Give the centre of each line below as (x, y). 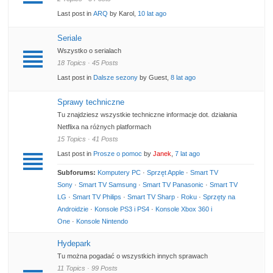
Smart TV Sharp (151, 197)
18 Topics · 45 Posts (88, 63)
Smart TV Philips (97, 197)
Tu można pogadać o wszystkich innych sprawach (133, 256)
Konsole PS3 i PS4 (122, 209)
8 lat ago (183, 78)
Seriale (70, 38)
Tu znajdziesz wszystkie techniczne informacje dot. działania (147, 115)
